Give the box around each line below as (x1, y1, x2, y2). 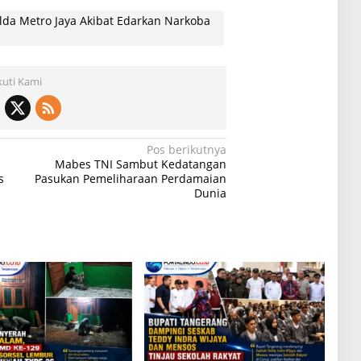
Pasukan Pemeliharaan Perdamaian (35, 170, 227, 186)
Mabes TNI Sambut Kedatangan (55, 156, 227, 172)
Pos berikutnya (147, 141, 227, 157)
